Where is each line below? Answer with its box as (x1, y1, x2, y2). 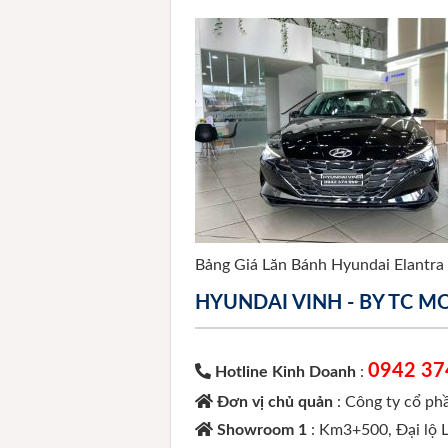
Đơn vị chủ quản (217, 393, 338, 410)
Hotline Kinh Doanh (215, 363, 357, 380)
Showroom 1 (217, 421, 312, 438)
